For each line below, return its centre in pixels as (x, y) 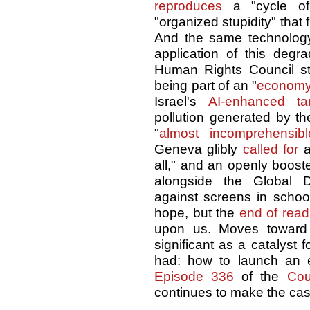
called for (271, 149)
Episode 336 (194, 277)
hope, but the (197, 213)
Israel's (181, 102)
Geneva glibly (199, 149)
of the (261, 277)
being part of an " (206, 86)
